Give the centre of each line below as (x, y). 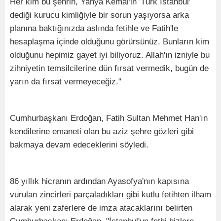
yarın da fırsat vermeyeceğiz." (66, 81)
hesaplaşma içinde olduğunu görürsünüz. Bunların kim (110, 41)
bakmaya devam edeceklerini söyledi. (79, 145)
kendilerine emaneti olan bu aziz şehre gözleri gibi (102, 131)
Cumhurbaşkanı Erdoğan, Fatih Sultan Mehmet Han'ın (109, 118)
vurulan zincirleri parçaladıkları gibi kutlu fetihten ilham (110, 194)
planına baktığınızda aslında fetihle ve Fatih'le (94, 28)
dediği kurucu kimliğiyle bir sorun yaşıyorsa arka (99, 15)
